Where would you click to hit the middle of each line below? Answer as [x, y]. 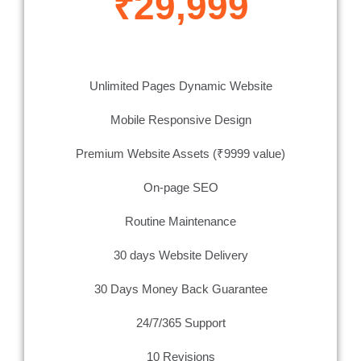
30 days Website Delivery [180, 255]
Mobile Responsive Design [180, 120]
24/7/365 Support [180, 323]
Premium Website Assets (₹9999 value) [180, 154]
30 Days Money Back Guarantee [180, 289]
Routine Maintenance [180, 222]
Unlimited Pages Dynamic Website [180, 86]
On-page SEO [180, 188]
